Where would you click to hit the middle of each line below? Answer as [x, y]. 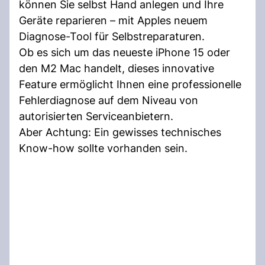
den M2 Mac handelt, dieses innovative [117, 68]
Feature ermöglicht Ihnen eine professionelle [130, 84]
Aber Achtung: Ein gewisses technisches [120, 132]
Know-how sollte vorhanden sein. [103, 148]
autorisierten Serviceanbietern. [96, 116]
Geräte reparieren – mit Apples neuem [113, 20]
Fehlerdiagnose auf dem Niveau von [109, 100]
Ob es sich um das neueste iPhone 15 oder [125, 52]
